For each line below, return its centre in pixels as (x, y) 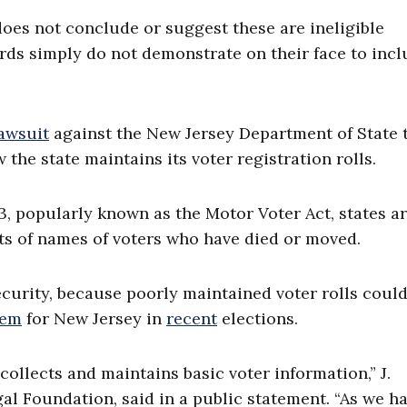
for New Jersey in (94, 319)
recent (192, 319)
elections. (260, 319)
